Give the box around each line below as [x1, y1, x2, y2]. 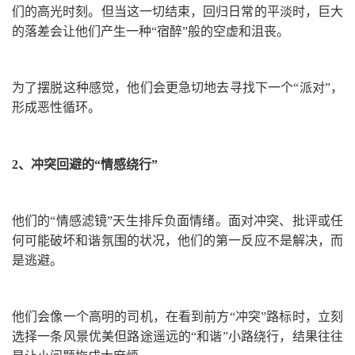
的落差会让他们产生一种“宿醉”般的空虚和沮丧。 [12, 25, 289, 39]
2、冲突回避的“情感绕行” [12, 158, 158, 172]
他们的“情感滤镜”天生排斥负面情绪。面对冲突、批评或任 [12, 214, 343, 228]
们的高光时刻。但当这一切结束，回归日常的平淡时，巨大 [12, 5, 343, 19]
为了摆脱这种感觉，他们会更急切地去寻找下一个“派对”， [12, 81, 343, 95]
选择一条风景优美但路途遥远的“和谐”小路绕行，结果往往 [12, 330, 343, 344]
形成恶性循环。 [12, 101, 101, 115]
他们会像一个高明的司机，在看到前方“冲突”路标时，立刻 [12, 310, 343, 324]
